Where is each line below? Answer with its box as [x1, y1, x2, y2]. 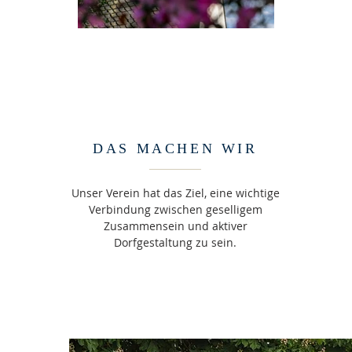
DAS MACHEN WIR [93, 141, 258, 156]
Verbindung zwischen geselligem [88, 202, 262, 217]
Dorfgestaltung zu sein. [114, 235, 236, 250]
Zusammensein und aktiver [103, 218, 247, 233]
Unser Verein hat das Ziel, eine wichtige [71, 185, 280, 200]
